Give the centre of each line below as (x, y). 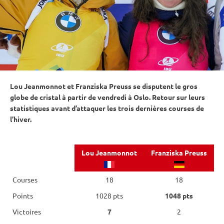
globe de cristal (35, 97)
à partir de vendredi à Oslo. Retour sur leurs (133, 97)
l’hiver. (21, 119)
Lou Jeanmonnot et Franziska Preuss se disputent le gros (104, 86)
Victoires (27, 212)
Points (23, 196)
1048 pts (179, 196)
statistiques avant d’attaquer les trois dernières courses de (107, 108)
